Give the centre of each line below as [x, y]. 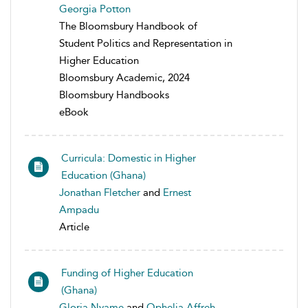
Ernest [177, 192]
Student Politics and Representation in [146, 43]
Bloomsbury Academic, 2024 [124, 78]
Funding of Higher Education [127, 273]
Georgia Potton [95, 9]
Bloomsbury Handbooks [114, 95]
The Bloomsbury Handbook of [128, 26]
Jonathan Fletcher [100, 192]
